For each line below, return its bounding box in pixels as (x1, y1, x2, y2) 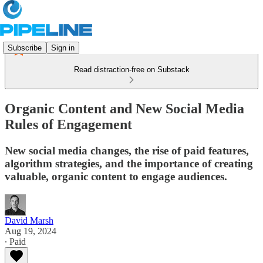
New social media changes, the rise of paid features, (5, 144, 249, 157)
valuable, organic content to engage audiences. (5, 170, 227, 183)
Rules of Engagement (5, 116, 132, 132)
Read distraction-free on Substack (73, 65, 190, 74)
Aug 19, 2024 (5, 225, 56, 236)
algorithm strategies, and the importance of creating (5, 157, 253, 170)
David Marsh (5, 215, 53, 225)
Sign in (51, 43, 75, 52)
